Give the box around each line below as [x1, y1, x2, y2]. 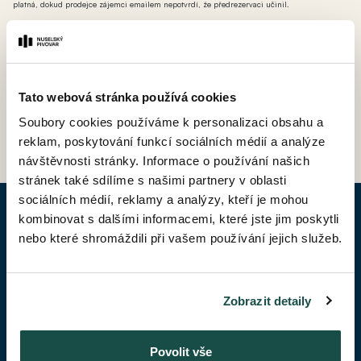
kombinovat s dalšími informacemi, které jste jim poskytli [19, 212, 339, 226]
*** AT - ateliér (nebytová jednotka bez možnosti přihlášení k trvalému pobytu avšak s [13, 19, 320, 30]
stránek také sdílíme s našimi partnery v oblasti [19, 173, 286, 187]
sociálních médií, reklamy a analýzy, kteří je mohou [19, 193, 309, 206]
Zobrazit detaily [222, 293, 312, 308]
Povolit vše [149, 345, 212, 359]
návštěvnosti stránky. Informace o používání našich [19, 154, 309, 168]
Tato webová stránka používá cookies [19, 89, 236, 104]
